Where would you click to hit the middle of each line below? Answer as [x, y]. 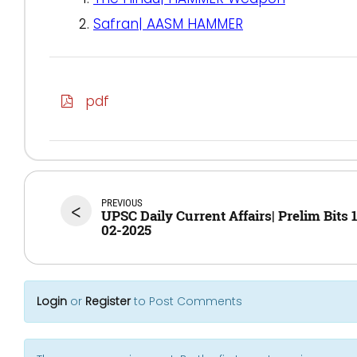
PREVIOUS [122, 202]
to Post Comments [186, 301]
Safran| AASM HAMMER [168, 24]
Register [108, 301]
